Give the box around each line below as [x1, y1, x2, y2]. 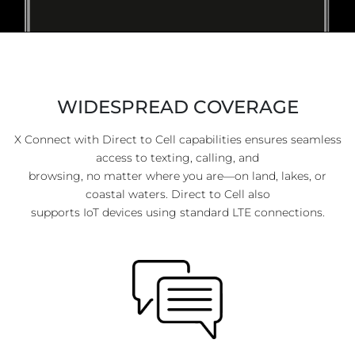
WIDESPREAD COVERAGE [56, 95, 299, 118]
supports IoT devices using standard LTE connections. [30, 205, 325, 219]
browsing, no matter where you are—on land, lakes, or [29, 169, 326, 183]
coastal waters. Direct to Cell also [85, 187, 270, 201]
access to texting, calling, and [96, 151, 259, 165]
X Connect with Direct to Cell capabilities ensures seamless [13, 132, 342, 147]
